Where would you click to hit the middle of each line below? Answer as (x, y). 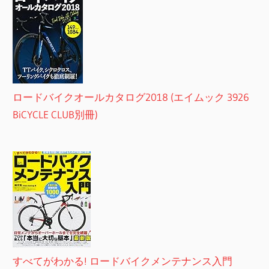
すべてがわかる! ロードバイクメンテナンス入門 (123, 261)
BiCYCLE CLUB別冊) (56, 114)
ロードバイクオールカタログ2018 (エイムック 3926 (131, 97)
